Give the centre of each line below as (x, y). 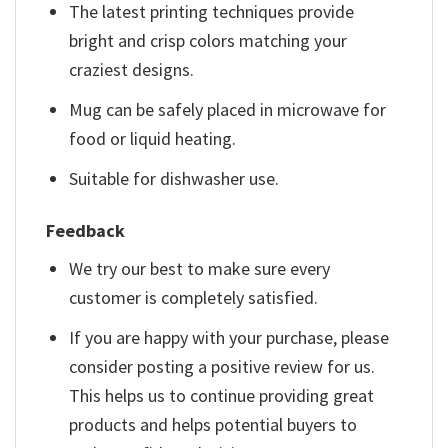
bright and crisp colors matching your (208, 41)
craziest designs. (132, 70)
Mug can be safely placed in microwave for (228, 110)
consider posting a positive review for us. (222, 367)
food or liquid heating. (153, 139)
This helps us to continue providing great (222, 396)
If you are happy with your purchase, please (229, 338)
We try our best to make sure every (200, 269)
